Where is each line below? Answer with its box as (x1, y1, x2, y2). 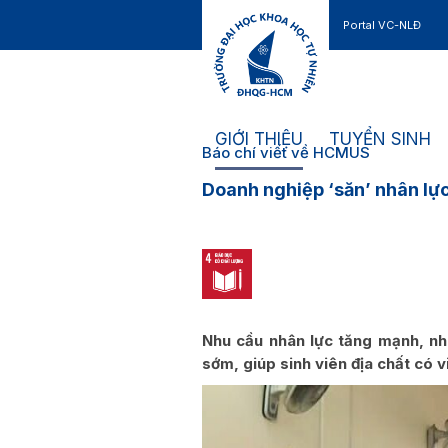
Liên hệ (343, 68, 382, 82)
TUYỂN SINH (329, 128, 431, 149)
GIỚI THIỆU (215, 128, 303, 149)
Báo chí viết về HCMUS (202, 142, 370, 162)
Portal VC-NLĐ (343, 18, 421, 32)
